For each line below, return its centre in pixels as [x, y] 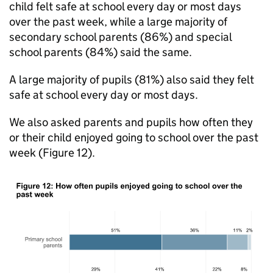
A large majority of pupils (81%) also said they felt [132, 80]
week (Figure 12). [52, 153]
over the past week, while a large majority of [118, 22]
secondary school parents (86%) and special [120, 37]
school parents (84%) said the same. [101, 52]
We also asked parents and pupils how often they [131, 122]
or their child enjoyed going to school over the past [134, 137]
